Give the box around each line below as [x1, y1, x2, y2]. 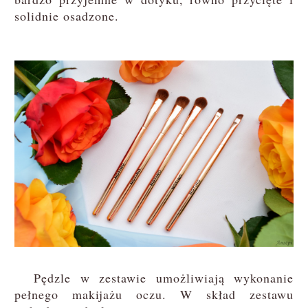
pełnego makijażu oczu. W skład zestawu [14, 286, 294, 303]
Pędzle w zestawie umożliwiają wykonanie [14, 269, 294, 287]
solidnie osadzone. [14, 7, 119, 24]
